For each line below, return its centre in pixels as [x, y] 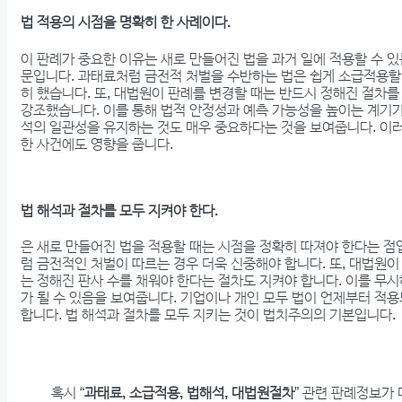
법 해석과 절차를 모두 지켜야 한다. [119, 210]
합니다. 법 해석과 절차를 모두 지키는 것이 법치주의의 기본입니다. [208, 315]
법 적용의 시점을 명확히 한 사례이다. [126, 22]
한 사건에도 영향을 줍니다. [97, 144]
